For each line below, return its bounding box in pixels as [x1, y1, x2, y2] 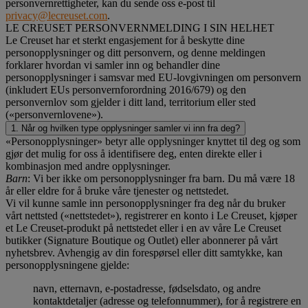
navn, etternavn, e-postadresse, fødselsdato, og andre [33, 283, 261, 295]
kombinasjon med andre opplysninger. [5, 160, 170, 173]
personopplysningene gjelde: [5, 259, 129, 272]
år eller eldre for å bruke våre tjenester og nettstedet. [5, 185, 229, 197]
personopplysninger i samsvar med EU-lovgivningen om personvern [5, 71, 301, 84]
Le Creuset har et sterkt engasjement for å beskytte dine [5, 34, 245, 47]
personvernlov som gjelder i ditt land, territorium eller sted [5, 96, 256, 109]
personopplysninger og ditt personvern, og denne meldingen [5, 47, 265, 59]
